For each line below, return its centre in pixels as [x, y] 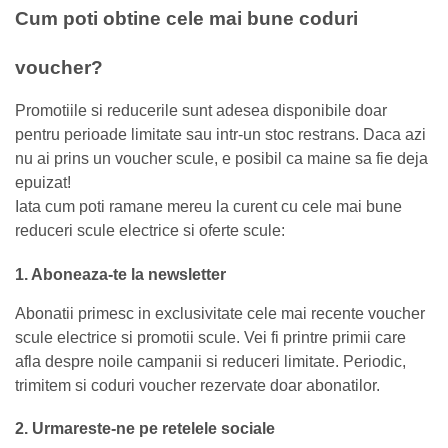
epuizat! [43, 183]
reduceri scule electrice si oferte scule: [150, 231]
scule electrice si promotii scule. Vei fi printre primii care [210, 337]
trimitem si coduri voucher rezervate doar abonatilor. [197, 385]
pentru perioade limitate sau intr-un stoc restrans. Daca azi [220, 135]
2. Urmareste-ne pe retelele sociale [145, 429]
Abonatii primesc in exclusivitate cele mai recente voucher [220, 313]
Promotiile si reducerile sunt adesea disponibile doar [201, 111]
